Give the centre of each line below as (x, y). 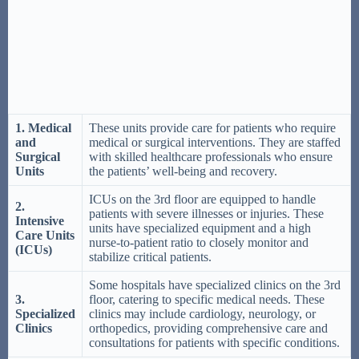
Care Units (45, 236)
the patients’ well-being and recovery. (183, 171)
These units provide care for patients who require (212, 128)
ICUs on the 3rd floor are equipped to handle (202, 200)
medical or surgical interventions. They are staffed (215, 143)
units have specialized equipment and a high (200, 228)
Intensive (40, 221)
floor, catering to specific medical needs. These (207, 300)
